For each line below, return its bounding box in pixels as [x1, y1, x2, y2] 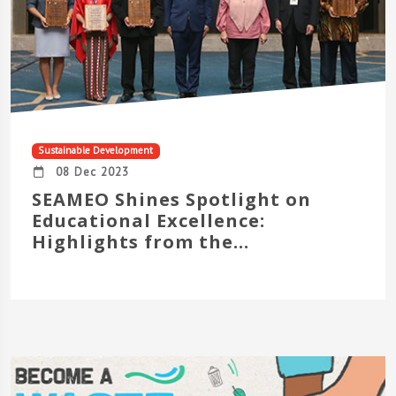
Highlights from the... [32, 230, 249, 255]
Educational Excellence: [32, 209, 265, 233]
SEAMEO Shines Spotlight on [32, 187, 311, 212]
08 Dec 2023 [46, 164, 129, 180]
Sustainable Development [38, 144, 154, 157]
